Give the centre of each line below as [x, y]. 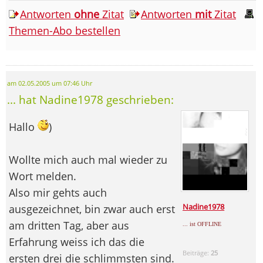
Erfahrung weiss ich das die [77, 242]
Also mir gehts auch [58, 192]
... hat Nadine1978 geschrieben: [90, 99]
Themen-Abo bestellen [65, 30]
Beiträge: [197, 253]
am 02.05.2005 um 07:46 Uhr [50, 83]
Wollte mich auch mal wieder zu [88, 159]
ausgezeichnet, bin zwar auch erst [92, 209]
